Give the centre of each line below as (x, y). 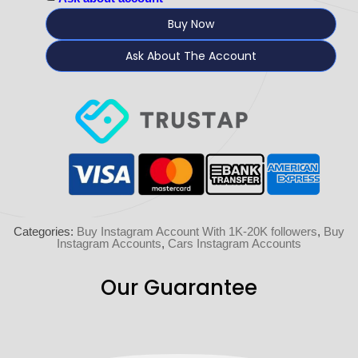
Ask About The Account (191, 56)
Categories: (45, 231)
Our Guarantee (179, 287)
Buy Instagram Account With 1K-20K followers (197, 231)
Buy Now (191, 24)
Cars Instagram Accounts (235, 243)
